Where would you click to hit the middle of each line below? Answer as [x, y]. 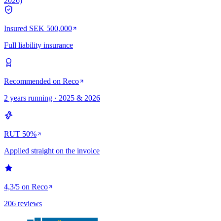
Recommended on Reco [41, 81]
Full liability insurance [38, 45]
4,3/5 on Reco [26, 187]
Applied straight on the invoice [52, 151]
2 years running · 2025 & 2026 [52, 98]
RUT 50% [20, 134]
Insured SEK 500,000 [38, 29]
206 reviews [23, 204]
